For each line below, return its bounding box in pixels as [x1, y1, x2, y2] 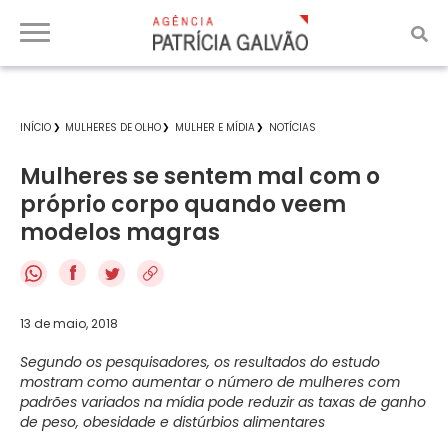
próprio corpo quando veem [20, 189, 346, 220]
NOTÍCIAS [269, 120, 316, 135]
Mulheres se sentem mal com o [20, 161, 380, 192]
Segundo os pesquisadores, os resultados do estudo [20, 351, 380, 372]
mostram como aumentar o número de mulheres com [20, 371, 400, 392]
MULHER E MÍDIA [175, 120, 255, 135]
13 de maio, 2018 [20, 314, 118, 332]
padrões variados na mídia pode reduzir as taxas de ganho [20, 391, 426, 412]
